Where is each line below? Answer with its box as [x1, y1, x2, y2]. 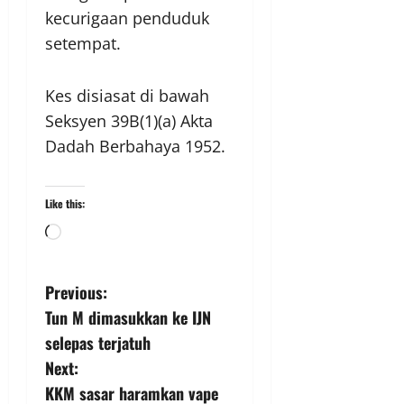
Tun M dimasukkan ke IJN [45, 306, 211, 330]
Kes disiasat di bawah [45, 85, 209, 107]
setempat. [45, 32, 121, 55]
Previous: [45, 280, 107, 305]
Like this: [45, 196, 85, 212]
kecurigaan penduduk [45, 7, 209, 30]
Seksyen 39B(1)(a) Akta [45, 110, 213, 133]
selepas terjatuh [45, 331, 151, 355]
